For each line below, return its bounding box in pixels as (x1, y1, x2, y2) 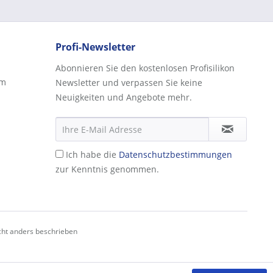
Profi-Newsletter (55, 40, 135, 54)
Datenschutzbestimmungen (119, 149, 232, 160)
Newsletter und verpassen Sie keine (55, 77, 202, 88)
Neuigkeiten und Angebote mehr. (55, 91, 192, 103)
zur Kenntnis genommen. (55, 163, 159, 175)
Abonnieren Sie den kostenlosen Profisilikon (55, 62, 235, 74)
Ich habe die (66, 149, 119, 160)
